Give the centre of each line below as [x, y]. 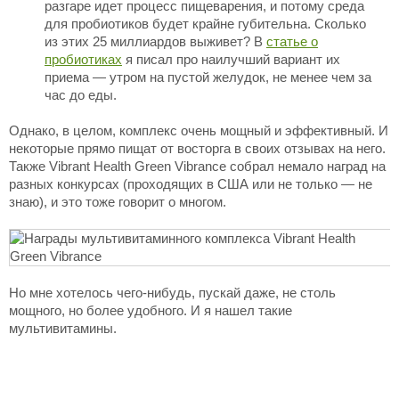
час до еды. [81, 95]
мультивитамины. [63, 328]
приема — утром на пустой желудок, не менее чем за [208, 77]
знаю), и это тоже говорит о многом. [118, 202]
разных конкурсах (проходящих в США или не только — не [191, 184]
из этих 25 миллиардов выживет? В [155, 41]
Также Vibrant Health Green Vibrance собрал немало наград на [197, 166]
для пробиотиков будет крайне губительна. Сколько [205, 24]
